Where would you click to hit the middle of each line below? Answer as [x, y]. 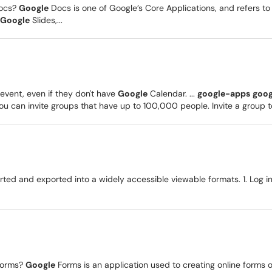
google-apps [224, 93]
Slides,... [46, 20]
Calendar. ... [172, 93]
